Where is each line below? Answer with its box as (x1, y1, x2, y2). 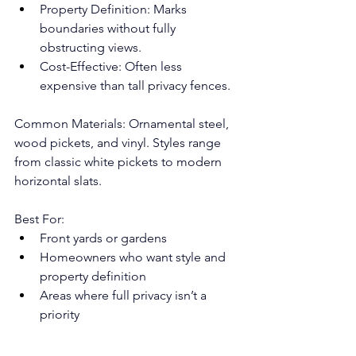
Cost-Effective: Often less (40, 58, 185, 74)
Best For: (14, 211, 64, 226)
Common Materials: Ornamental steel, (14, 115, 232, 131)
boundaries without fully (40, 20, 179, 36)
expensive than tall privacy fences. (40, 77, 230, 93)
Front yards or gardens (40, 230, 167, 246)
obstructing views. (40, 39, 141, 55)
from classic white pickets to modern (14, 153, 225, 169)
